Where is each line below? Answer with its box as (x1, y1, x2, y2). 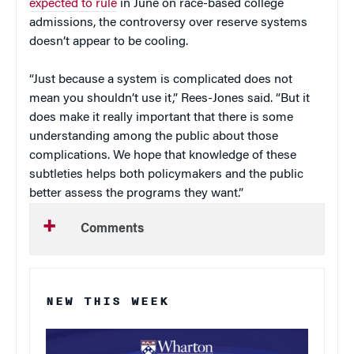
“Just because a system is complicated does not (29, 73, 292, 86)
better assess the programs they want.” (29, 186, 243, 200)
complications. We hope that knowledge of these (29, 149, 296, 162)
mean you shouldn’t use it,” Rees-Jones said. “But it (29, 92, 310, 105)
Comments (81, 222, 144, 235)
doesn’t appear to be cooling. (29, 35, 188, 48)
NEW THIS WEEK (46, 292, 169, 311)
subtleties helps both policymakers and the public (29, 168, 303, 181)
